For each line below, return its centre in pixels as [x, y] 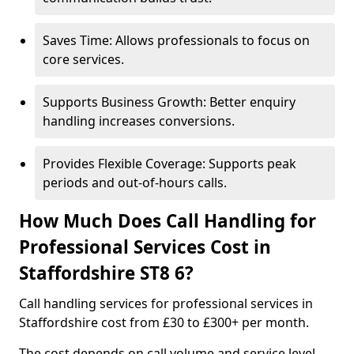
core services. [83, 59]
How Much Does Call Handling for [168, 221]
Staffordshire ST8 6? [106, 273]
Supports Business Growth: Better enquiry [169, 102]
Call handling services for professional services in [166, 303]
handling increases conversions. [139, 121]
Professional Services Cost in [145, 247]
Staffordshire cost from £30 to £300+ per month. [164, 322]
